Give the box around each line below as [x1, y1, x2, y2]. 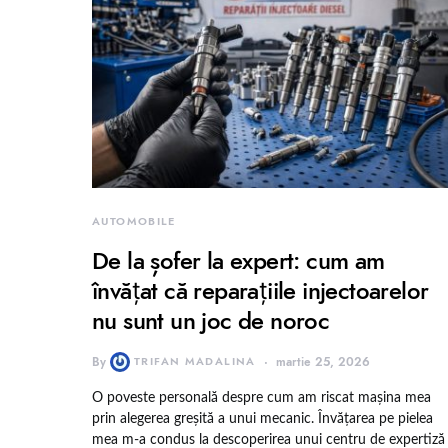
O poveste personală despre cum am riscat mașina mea [92, 390, 431, 405]
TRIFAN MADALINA [134, 353, 256, 369]
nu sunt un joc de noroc [92, 303, 330, 337]
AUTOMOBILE [92, 213, 176, 229]
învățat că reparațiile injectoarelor [92, 273, 429, 307]
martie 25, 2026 [275, 353, 370, 370]
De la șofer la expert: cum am [92, 243, 385, 277]
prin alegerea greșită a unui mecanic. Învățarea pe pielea [92, 411, 433, 426]
